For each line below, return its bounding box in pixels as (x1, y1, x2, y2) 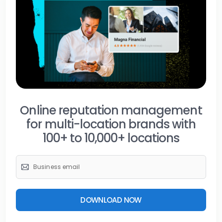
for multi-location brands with (26, 115, 196, 132)
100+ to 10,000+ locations (42, 129, 180, 146)
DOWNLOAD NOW (80, 194, 142, 205)
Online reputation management (20, 102, 202, 118)
